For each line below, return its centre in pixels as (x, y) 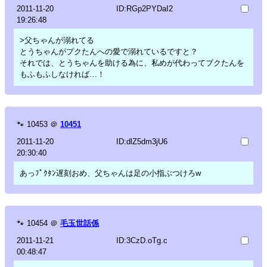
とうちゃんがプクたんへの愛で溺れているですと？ (109, 51)
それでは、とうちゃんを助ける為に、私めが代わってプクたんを (132, 63)
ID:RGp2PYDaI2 (144, 8)
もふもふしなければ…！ (62, 74)
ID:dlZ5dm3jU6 (142, 141)
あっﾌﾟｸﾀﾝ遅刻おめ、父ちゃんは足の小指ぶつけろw (110, 173)
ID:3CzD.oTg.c (142, 240)
